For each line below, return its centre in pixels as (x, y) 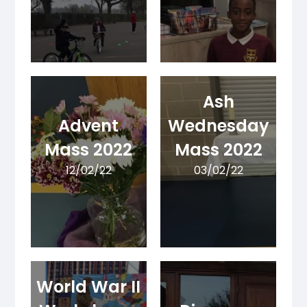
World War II (89, 287)
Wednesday (218, 126)
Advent (89, 126)
